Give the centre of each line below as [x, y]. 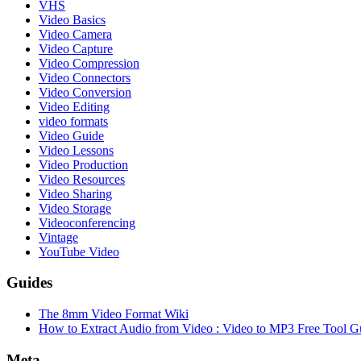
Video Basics [72, 19]
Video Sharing [75, 193]
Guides [29, 283]
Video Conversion [85, 92]
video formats [73, 121]
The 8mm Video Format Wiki [114, 314]
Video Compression [89, 63]
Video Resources [82, 179]
